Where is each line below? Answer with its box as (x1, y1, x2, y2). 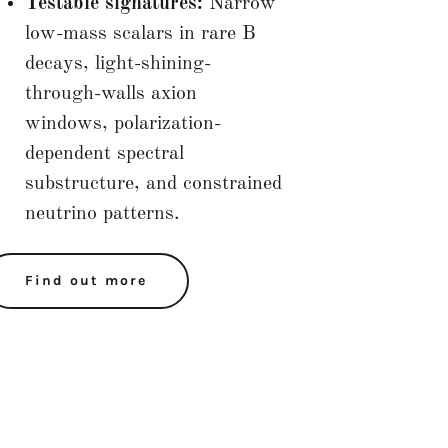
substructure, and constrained (24, 173, 282, 194)
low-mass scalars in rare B (24, 23, 256, 44)
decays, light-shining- (24, 53, 211, 74)
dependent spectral (24, 143, 184, 164)
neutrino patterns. (24, 203, 180, 224)
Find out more (24, 272, 147, 290)
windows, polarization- (24, 113, 221, 134)
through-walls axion (24, 83, 197, 104)
